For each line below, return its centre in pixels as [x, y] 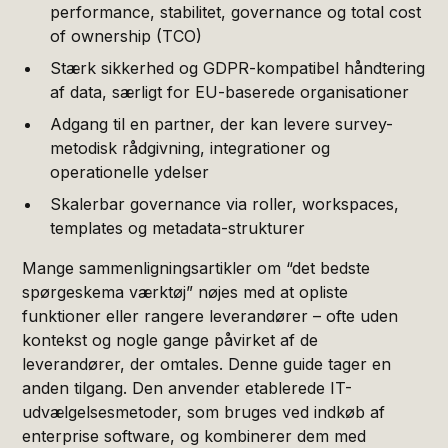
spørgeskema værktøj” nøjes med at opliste [185, 291]
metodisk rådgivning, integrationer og [190, 147]
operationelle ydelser [130, 171]
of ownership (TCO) [126, 35]
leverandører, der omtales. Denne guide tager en [207, 363]
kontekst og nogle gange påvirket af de [170, 339]
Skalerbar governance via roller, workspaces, [225, 203]
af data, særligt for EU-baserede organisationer [230, 91]
